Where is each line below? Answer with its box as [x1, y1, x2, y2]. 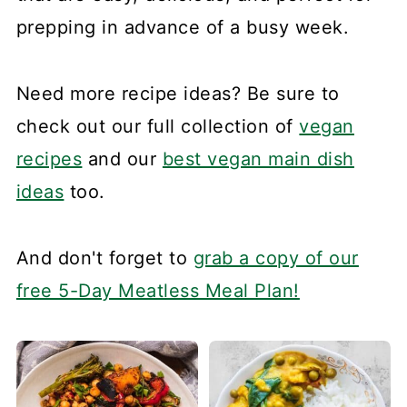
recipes [15, 148, 83, 170]
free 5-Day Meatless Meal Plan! [15, 280, 300, 302]
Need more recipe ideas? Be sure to [15, 83, 340, 104]
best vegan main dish [162, 148, 354, 170]
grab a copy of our [193, 247, 359, 269]
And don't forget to [15, 247, 194, 269]
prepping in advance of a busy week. [15, 16, 350, 38]
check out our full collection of [15, 115, 300, 137]
